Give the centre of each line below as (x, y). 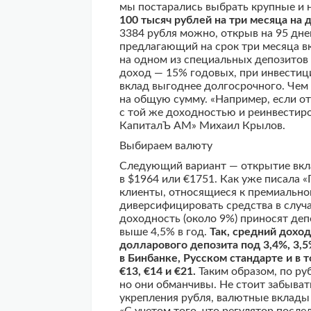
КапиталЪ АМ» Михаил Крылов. (202, 126)
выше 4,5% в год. (165, 232)
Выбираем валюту (166, 146)
